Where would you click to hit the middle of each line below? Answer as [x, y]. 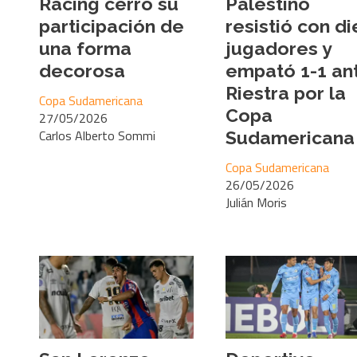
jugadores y [279, 48]
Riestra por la [286, 92]
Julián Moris [256, 202]
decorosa [82, 70]
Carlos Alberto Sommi [97, 135]
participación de [112, 25]
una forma [85, 48]
